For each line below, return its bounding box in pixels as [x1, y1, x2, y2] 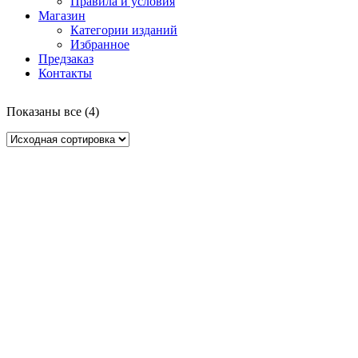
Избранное [70, 38, 129, 52]
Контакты [38, 66, 92, 81]
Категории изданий [70, 23, 177, 38]
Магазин [38, 9, 86, 23]
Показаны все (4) [6, 105, 99, 119]
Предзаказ [38, 52, 93, 66]
